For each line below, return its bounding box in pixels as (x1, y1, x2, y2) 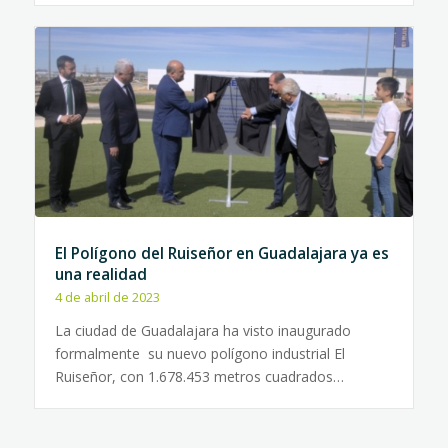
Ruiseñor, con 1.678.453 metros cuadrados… (54, 367, 344, 386)
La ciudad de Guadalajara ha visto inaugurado (54, 321, 351, 340)
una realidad (54, 264, 147, 285)
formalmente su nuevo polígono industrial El (54, 344, 345, 363)
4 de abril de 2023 (54, 289, 160, 306)
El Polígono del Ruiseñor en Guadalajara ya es (54, 243, 389, 264)
